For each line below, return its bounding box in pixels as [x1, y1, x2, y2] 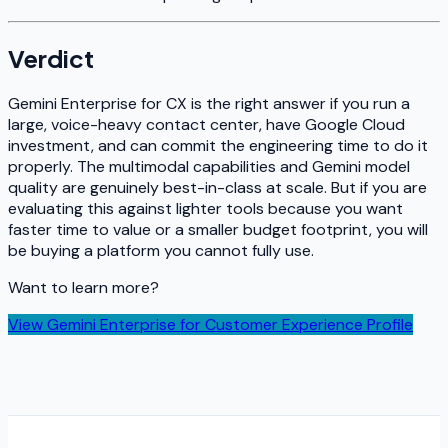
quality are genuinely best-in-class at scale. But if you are [8, 177, 427, 198]
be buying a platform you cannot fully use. [8, 240, 314, 261]
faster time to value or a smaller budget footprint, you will [8, 219, 428, 240]
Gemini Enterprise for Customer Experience [47, 314, 363, 335]
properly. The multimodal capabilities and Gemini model [8, 156, 410, 177]
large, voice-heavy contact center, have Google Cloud [8, 114, 405, 135]
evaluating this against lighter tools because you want [8, 198, 403, 219]
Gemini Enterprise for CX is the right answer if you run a [8, 93, 410, 114]
